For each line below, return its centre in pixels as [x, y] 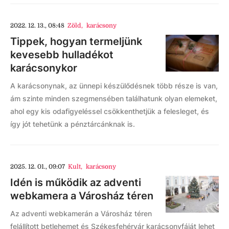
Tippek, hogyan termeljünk [76, 42]
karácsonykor [44, 68]
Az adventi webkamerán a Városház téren [81, 214]
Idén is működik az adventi [76, 183]
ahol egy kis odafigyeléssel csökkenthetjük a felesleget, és [110, 111]
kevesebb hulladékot [62, 55]
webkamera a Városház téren [82, 196]
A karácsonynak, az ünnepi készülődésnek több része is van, [114, 86]
